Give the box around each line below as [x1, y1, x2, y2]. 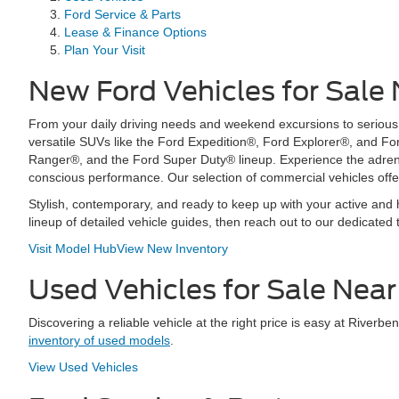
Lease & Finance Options [64, 25, 207, 39]
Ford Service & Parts [64, 7, 181, 21]
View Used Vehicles [28, 360, 138, 374]
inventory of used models [28, 333, 170, 347]
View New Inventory [117, 241, 228, 256]
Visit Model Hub [28, 241, 117, 256]
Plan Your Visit [64, 43, 145, 57]
